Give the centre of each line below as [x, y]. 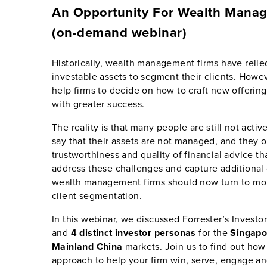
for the [213, 233]
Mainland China [87, 246]
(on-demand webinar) [119, 32]
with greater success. [98, 104]
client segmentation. [97, 196]
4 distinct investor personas [132, 233]
